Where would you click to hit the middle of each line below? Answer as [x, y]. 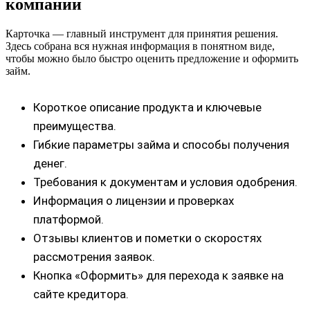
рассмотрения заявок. [94, 257]
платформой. [69, 220]
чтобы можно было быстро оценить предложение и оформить [152, 59]
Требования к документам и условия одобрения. [165, 182]
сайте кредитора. [81, 294]
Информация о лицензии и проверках [134, 201]
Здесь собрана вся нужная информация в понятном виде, [140, 46]
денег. [50, 164]
